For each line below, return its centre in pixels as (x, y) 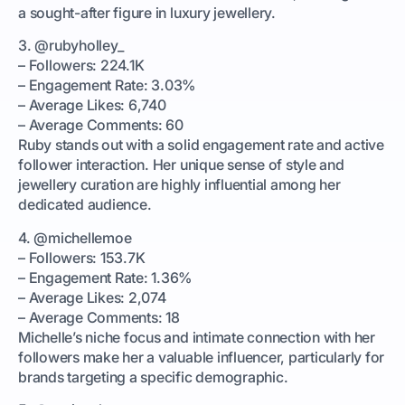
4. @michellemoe (75, 237)
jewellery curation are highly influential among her (179, 185)
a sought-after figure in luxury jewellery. (147, 12)
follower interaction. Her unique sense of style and (181, 165)
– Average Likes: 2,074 (92, 297)
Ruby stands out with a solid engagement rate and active (201, 145)
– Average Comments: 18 (99, 317)
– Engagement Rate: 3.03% (107, 85)
